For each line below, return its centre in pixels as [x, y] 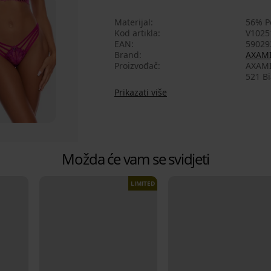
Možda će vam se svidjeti [135, 158]
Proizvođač [136, 66]
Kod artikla [136, 33]
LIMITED [142, 183]
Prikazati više [141, 93]
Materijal [132, 22]
